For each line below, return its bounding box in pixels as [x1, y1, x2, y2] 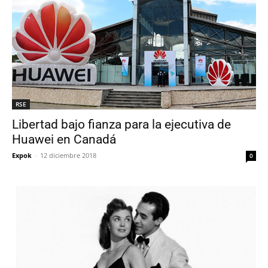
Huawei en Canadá [12, 132, 116, 147]
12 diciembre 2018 [40, 151, 96, 160]
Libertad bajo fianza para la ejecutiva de [12, 117, 231, 132]
